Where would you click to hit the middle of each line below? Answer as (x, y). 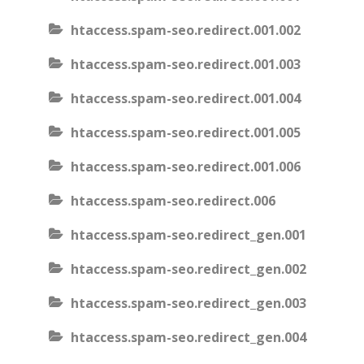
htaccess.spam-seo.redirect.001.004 (186, 98)
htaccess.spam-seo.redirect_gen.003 (188, 303)
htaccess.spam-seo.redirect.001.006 (186, 167)
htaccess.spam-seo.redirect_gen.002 (188, 269)
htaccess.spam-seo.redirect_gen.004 (188, 337)
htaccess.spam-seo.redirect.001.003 (186, 64)
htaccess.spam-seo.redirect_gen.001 (188, 235)
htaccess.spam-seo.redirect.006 (173, 201)
